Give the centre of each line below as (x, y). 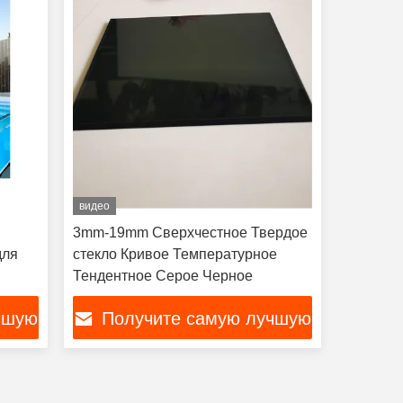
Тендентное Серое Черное (162, 276)
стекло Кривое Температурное (175, 254)
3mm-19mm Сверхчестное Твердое (190, 233)
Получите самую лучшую (207, 319)
